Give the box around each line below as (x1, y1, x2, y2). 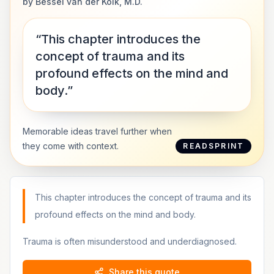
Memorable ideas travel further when (23, 126, 172, 136)
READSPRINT (183, 141, 244, 150)
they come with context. (23, 141, 119, 151)
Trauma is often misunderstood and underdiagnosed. (23, 236, 237, 246)
